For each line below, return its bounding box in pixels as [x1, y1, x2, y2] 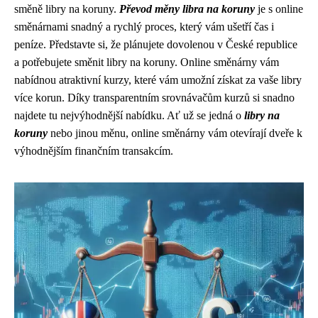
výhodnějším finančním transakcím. [14, 145, 173, 157]
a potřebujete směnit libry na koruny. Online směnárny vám [14, 56, 279, 68]
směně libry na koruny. [14, 3, 119, 15]
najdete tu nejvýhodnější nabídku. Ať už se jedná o [14, 109, 244, 121]
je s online [255, 3, 303, 15]
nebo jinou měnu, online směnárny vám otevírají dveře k [48, 127, 302, 139]
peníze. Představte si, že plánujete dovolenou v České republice [14, 38, 297, 50]
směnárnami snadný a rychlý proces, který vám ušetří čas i [14, 21, 274, 33]
